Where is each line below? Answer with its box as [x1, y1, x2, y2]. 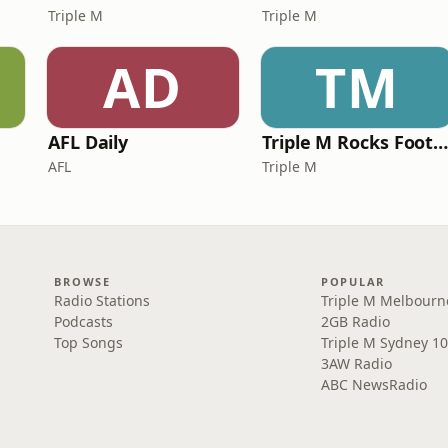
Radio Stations [54, 291, 151, 310]
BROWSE [54, 274, 111, 289]
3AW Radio [320, 354, 392, 373]
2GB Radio [320, 312, 390, 331]
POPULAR [320, 274, 386, 289]
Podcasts [54, 312, 114, 331]
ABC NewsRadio [320, 375, 427, 394]
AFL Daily [48, 130, 129, 154]
